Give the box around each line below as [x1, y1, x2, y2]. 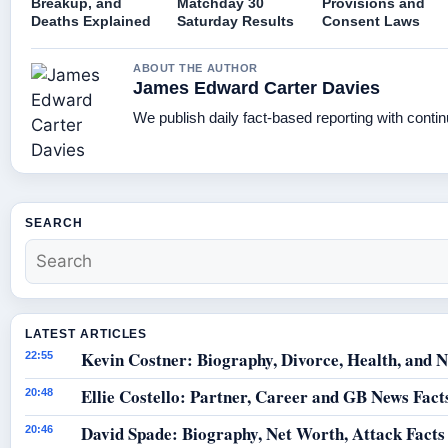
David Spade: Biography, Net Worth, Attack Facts [81, 420, 445, 446]
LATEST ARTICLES [25, 326, 148, 341]
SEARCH [25, 215, 83, 230]
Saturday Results [176, 12, 294, 29]
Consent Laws [322, 12, 420, 29]
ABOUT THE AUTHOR [133, 61, 258, 74]
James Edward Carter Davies [133, 77, 380, 98]
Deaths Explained [31, 12, 151, 29]
